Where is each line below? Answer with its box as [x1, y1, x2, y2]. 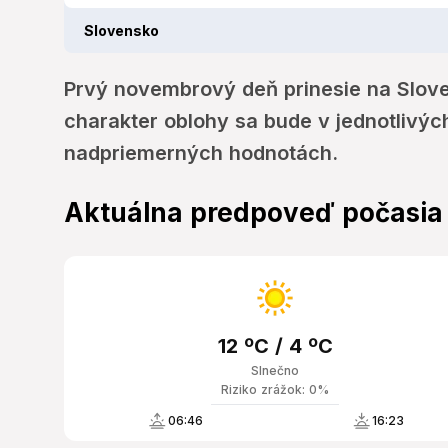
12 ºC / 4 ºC [217, 334, 333, 359]
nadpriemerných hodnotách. [64, 141, 338, 166]
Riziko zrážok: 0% [221, 382, 330, 398]
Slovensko [84, 22, 159, 40]
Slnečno [251, 363, 300, 379]
